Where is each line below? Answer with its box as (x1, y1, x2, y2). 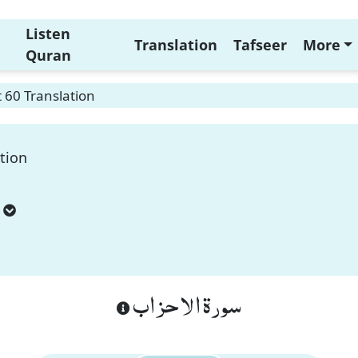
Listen (25, 24, 70, 43)
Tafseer (233, 34, 287, 54)
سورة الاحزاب (130, 281, 241, 326)
